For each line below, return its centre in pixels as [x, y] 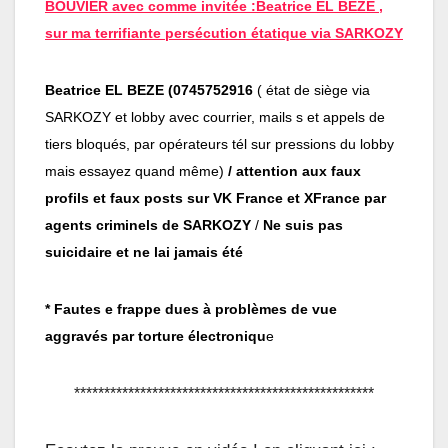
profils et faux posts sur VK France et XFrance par [215, 197]
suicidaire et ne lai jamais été [144, 251]
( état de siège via [313, 89]
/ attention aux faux [294, 170]
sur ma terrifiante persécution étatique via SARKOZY [224, 32]
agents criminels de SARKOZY [148, 224]
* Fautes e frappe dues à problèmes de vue [191, 308]
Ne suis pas [301, 224]
